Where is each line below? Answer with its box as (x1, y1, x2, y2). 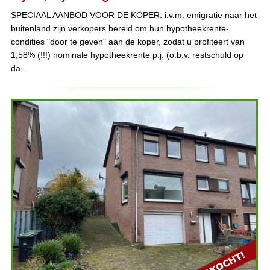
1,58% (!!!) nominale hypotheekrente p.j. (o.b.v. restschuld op (10, 50, 243, 60)
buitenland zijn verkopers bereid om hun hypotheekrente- (10, 24, 229, 34)
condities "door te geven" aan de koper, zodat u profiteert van (10, 37, 245, 47)
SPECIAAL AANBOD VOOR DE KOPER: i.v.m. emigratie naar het (10, 10, 257, 20)
